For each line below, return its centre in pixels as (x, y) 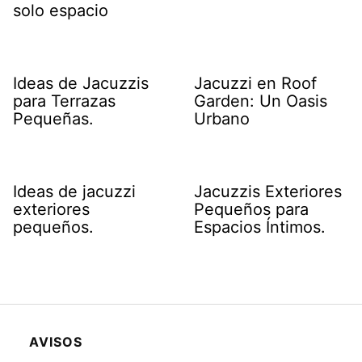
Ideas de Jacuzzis (81, 83)
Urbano (222, 118)
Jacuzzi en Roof (255, 83)
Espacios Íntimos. (260, 227)
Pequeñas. (53, 118)
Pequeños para (251, 209)
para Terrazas (64, 101)
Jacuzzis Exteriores (268, 191)
